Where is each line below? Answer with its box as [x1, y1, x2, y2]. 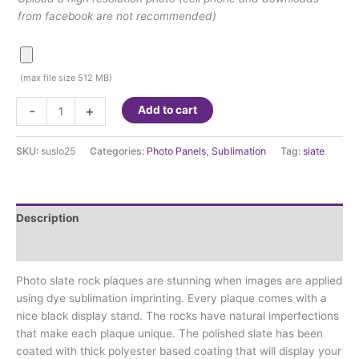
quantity [15, 168, 58, 182]
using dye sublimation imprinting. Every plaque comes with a [16, 292, 327, 305]
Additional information [16, 240, 137, 253]
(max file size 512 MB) [20, 71, 112, 83]
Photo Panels [147, 144, 206, 157]
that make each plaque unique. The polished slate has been [16, 327, 323, 341]
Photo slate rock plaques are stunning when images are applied [16, 274, 342, 288]
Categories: [90, 144, 147, 157]
